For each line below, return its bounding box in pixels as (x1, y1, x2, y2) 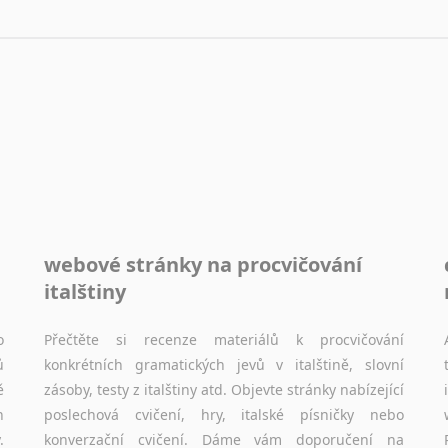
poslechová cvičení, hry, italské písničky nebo (44, 405, 404, 424)
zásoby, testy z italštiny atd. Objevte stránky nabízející (44, 380, 404, 399)
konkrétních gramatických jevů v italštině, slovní (44, 355, 404, 374)
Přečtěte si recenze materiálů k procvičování (44, 330, 404, 349)
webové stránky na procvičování (44, 251, 362, 278)
